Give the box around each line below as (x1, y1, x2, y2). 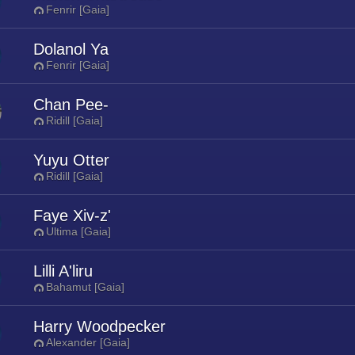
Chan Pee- (33, 96, 109, 113)
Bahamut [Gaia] (46, 281, 124, 293)
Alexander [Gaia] (46, 336, 130, 349)
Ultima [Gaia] (46, 225, 111, 238)
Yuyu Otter (33, 151, 109, 169)
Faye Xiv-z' (33, 207, 111, 224)
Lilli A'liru (33, 262, 93, 280)
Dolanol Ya (33, 40, 109, 58)
